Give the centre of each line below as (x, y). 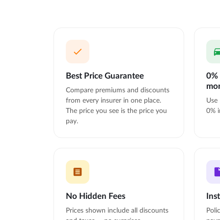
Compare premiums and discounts (117, 90)
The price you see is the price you (116, 110)
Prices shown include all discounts (117, 210)
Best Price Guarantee (105, 76)
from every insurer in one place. (113, 100)
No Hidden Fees (95, 196)
